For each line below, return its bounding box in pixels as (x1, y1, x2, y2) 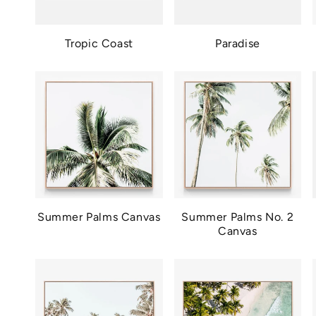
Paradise (214, 36, 260, 50)
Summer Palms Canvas (37, 210, 161, 224)
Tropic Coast (64, 36, 133, 50)
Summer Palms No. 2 (181, 210, 294, 224)
